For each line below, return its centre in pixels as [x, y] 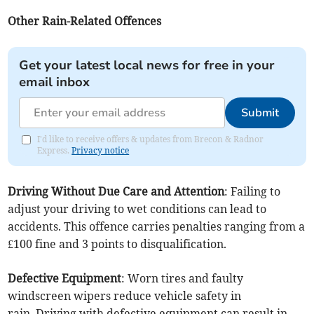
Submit [260, 113]
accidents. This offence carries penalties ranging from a [157, 226]
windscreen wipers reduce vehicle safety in [125, 296]
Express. [55, 150]
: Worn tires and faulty [183, 278]
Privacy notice [101, 150]
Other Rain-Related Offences [85, 21]
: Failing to [253, 191]
